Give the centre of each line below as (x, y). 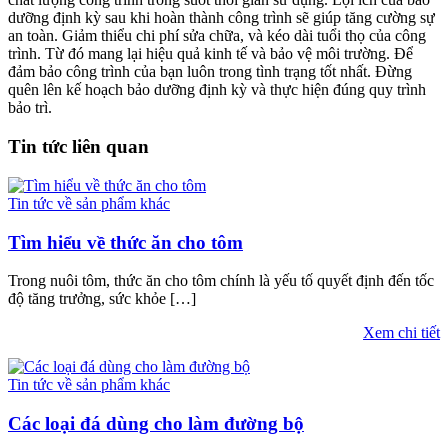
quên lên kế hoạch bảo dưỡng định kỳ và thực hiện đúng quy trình (217, 90)
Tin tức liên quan (78, 147)
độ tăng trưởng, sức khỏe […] (102, 299)
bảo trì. (30, 108)
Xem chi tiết (401, 333)
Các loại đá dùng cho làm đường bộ (156, 423)
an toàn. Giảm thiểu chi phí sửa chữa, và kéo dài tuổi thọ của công (217, 36)
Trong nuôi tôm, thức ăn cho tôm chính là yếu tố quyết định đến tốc (221, 281)
